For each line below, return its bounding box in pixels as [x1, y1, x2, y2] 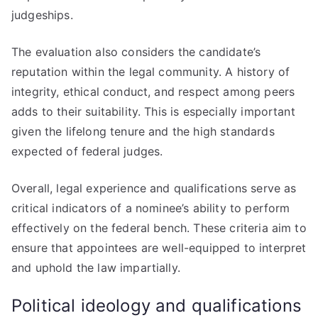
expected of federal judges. [11, 144, 163, 158]
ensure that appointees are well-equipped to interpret [11, 241, 307, 255]
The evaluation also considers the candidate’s [11, 45, 261, 59]
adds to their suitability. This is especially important [11, 104, 295, 119]
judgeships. [11, 8, 73, 22]
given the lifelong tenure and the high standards [11, 124, 275, 138]
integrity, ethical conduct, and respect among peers [11, 84, 295, 99]
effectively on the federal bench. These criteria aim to [11, 221, 307, 235]
